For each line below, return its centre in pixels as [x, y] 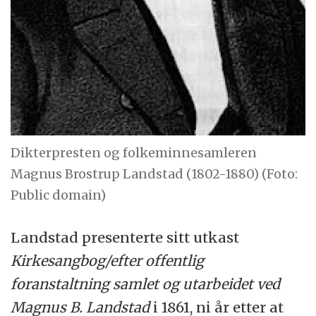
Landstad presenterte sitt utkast [125, 238]
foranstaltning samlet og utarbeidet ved [146, 284]
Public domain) [59, 195]
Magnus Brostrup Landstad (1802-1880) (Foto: [154, 174]
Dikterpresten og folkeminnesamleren [134, 152]
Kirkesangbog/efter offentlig [108, 261]
